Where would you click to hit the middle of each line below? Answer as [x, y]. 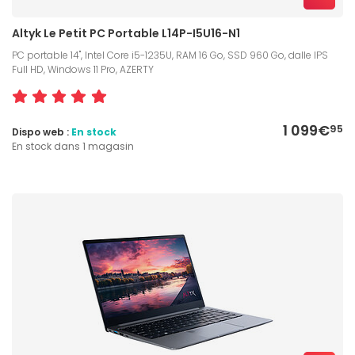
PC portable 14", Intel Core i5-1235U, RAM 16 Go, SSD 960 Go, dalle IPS [170, 55]
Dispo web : [42, 132]
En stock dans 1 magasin [73, 146]
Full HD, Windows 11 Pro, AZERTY [83, 69]
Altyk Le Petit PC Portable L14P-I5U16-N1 [126, 33]
